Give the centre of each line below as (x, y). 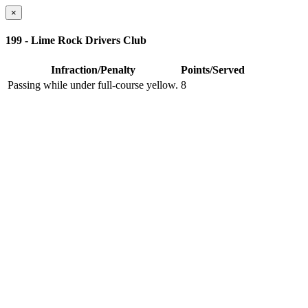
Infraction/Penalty (93, 69)
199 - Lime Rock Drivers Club (76, 41)
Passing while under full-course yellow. (93, 85)
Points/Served (213, 69)
